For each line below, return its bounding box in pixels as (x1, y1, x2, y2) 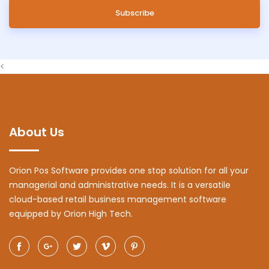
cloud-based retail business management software (9, 193, 226, 206)
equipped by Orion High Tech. (9, 208, 133, 220)
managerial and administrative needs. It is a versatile (9, 179, 231, 192)
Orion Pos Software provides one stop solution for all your (9, 165, 249, 177)
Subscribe (115, 7, 154, 19)
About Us (9, 124, 64, 141)
